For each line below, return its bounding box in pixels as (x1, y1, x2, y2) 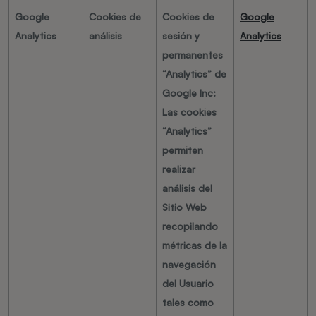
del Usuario (162, 277, 214, 289)
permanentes (162, 49, 223, 61)
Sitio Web (162, 201, 207, 213)
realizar (162, 163, 195, 175)
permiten (162, 144, 203, 156)
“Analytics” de (162, 68, 226, 80)
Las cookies (162, 106, 217, 118)
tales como (162, 296, 214, 308)
